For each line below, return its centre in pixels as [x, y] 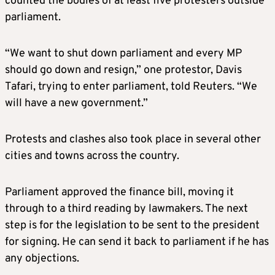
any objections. [42, 258]
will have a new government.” [76, 103]
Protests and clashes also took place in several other [133, 139]
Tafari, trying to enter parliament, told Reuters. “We [131, 87]
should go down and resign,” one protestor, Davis [123, 70]
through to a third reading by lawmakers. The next [126, 209]
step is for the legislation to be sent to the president [132, 225]
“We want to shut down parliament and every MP [123, 53]
